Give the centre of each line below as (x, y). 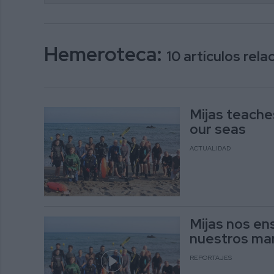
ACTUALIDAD (210, 148)
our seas (217, 129)
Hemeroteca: (105, 54)
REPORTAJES (210, 258)
